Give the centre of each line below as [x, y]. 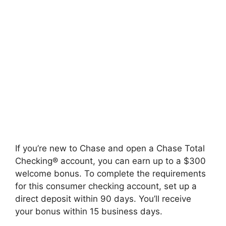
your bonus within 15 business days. [89, 211]
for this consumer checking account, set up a [106, 186]
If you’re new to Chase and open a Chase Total [110, 148]
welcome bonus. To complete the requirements [110, 173]
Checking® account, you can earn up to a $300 [110, 161]
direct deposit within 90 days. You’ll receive [103, 199]
